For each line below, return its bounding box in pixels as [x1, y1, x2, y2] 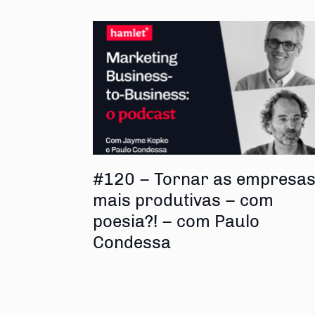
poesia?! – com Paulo [93, 210, 259, 231]
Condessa [93, 231, 171, 252]
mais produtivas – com [93, 189, 274, 210]
